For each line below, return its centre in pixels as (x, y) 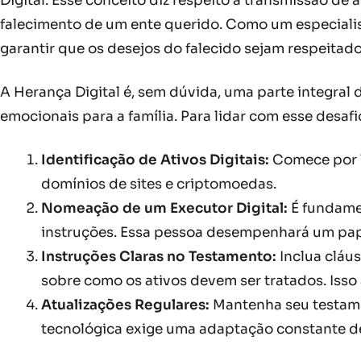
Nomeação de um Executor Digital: (164, 208)
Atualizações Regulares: (125, 305)
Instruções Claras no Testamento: (159, 256)
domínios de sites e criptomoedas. (159, 184)
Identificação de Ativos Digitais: (155, 160)
